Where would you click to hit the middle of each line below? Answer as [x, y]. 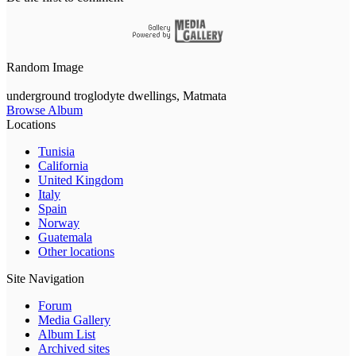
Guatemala [65, 238]
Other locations [76, 252]
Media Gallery [74, 320]
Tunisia [56, 152]
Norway [59, 223]
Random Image [45, 68]
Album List [67, 335]
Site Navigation [45, 279]
